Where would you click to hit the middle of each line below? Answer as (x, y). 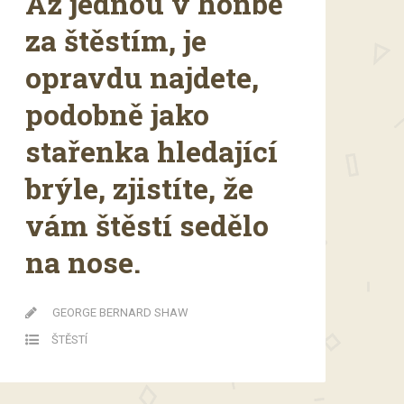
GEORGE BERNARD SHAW (120, 312)
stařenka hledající (151, 151)
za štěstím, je (116, 40)
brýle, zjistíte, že (139, 188)
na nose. (83, 262)
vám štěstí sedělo (147, 225)
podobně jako (117, 114)
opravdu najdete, (142, 77)
